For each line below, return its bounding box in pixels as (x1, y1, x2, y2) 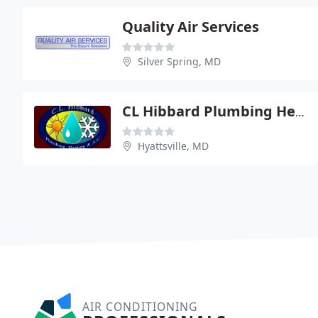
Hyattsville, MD (138, 138, 209, 153)
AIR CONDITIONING (82, 298, 197, 314)
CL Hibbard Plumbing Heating (295, 104, 305, 120)
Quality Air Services (122, 16, 259, 36)
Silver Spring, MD (138, 54, 221, 68)
